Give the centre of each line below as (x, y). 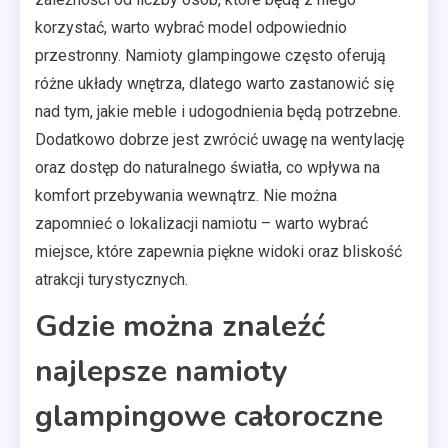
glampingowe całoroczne (209, 416)
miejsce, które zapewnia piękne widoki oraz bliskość (218, 251)
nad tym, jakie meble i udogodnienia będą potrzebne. (218, 111)
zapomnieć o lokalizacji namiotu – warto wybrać (201, 223)
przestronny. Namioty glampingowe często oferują (210, 55)
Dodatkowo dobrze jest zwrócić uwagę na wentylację (219, 139)
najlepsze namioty (161, 371)
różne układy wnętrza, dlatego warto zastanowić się (214, 83)
